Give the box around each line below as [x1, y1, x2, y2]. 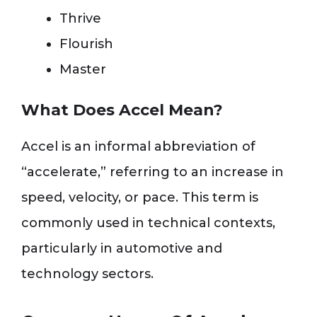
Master [59, 62, 106, 77]
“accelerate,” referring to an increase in [21, 164, 284, 180]
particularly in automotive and [21, 241, 222, 256]
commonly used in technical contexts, [21, 215, 275, 231]
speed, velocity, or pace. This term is [21, 190, 258, 205]
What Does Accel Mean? [21, 100, 223, 120]
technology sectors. [21, 266, 154, 282]
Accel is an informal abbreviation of [21, 139, 255, 154]
